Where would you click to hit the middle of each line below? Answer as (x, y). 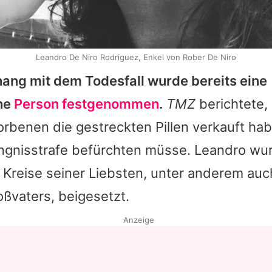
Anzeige (138, 220)
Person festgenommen (87, 104)
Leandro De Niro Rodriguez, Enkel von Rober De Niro (136, 57)
